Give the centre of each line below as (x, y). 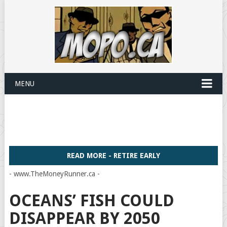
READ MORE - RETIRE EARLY (113, 156)
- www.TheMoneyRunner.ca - (54, 174)
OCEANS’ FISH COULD (91, 201)
